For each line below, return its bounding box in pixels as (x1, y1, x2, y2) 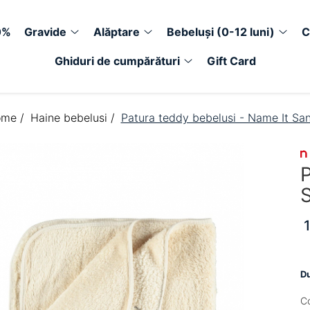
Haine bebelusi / (30, 111, 118, 125)
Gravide (24, 25, 66, 39)
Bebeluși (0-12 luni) (167, 25, 275, 39)
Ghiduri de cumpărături (54, 54, 180, 68)
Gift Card (206, 54, 256, 68)
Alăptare (93, 25, 140, 39)
